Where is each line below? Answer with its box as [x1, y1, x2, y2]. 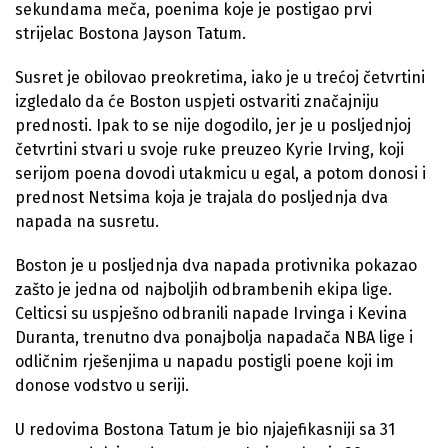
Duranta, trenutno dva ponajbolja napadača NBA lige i [15, 328, 413, 348]
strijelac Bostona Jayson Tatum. [15, 24, 246, 44]
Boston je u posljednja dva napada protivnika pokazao [15, 256, 417, 276]
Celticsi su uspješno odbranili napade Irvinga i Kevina [15, 304, 407, 324]
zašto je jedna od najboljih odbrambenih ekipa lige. [15, 280, 392, 300]
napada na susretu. [15, 212, 159, 232]
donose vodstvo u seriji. [15, 376, 189, 396]
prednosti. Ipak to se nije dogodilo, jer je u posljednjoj [15, 116, 411, 136]
